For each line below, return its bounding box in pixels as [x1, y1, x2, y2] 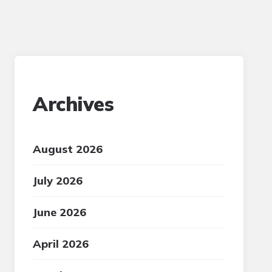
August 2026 [33, 142, 103, 156]
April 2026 [33, 237, 89, 251]
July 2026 [33, 174, 83, 188]
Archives [33, 92, 114, 116]
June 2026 [33, 205, 87, 219]
